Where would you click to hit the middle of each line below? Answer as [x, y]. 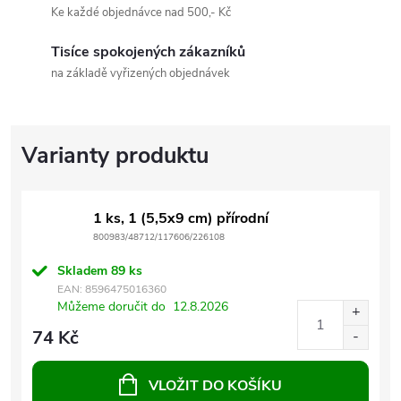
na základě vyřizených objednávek [141, 73]
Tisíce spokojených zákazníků [148, 51]
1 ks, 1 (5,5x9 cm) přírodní [181, 218]
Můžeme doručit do [111, 306]
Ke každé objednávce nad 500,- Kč [141, 12]
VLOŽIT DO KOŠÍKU [215, 385]
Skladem [84, 270]
